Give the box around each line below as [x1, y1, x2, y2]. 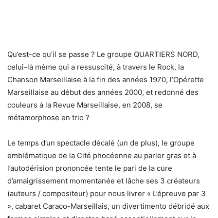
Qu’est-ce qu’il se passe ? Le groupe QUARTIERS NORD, [7, 50, 200, 59]
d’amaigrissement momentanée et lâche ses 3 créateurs [7, 176, 200, 185]
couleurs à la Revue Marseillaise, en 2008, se [7, 100, 163, 109]
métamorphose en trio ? [7, 113, 90, 122]
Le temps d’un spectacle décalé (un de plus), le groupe [7, 138, 195, 147]
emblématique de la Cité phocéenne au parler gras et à [7, 151, 196, 160]
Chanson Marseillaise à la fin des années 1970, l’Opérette [7, 75, 204, 84]
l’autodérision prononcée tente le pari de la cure [7, 163, 172, 173]
